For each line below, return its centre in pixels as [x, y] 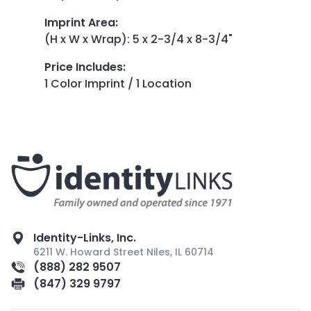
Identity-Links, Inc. [85, 237]
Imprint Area [80, 22]
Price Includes [84, 67]
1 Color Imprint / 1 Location [118, 83]
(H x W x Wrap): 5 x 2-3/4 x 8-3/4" [138, 39]
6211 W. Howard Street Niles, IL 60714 [124, 252]
